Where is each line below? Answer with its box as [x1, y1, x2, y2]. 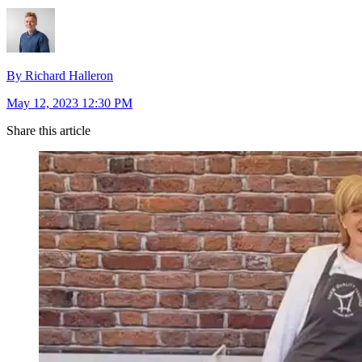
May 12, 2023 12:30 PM [6, 96, 133, 111]
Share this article [6, 124, 90, 138]
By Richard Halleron [6, 69, 113, 83]
